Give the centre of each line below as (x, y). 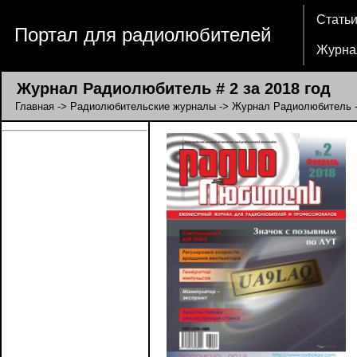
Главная (35, 106)
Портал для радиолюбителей (143, 35)
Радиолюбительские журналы (143, 106)
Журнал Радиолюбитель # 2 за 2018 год (167, 88)
